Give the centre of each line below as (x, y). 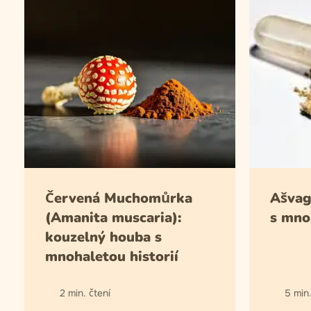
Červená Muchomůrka (119, 198)
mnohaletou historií (112, 257)
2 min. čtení (85, 293)
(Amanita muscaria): (113, 218)
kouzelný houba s (103, 237)
